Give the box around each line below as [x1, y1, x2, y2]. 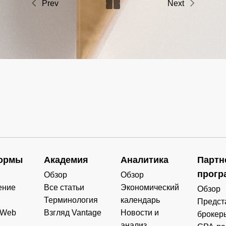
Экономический [121, 183, 180, 192]
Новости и [121, 208, 159, 217]
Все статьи [44, 183, 85, 192]
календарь [121, 195, 160, 204]
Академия [44, 154, 89, 165]
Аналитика [121, 154, 169, 165]
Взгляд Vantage [44, 208, 102, 217]
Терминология [44, 195, 98, 204]
